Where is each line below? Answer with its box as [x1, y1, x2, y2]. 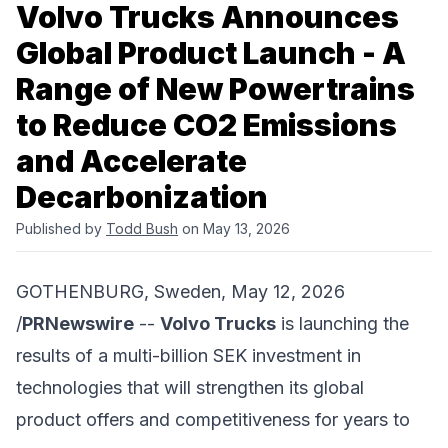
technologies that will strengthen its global [16, 376, 364, 398]
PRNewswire [22, 312, 134, 334]
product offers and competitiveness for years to [16, 408, 410, 430]
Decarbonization [16, 178, 268, 215]
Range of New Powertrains [16, 70, 415, 107]
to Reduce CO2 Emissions [16, 106, 397, 143]
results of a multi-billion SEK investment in [16, 344, 361, 366]
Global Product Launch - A [16, 34, 406, 71]
